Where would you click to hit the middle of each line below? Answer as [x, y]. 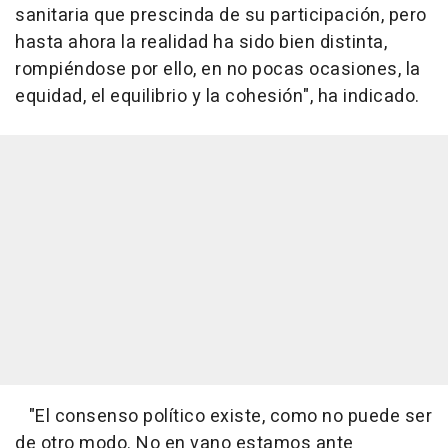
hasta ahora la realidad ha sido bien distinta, [201, 43]
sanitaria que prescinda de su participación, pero [221, 16]
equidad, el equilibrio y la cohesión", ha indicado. [217, 97]
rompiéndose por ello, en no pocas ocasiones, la [218, 70]
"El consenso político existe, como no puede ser [223, 417]
